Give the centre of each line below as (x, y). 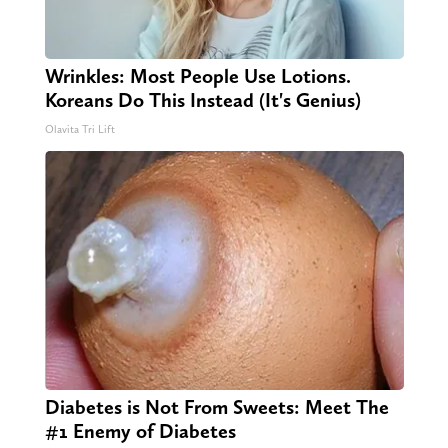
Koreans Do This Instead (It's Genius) (202, 100)
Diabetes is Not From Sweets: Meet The (216, 407)
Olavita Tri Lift (79, 130)
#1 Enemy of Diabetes (140, 431)
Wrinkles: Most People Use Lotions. (197, 76)
